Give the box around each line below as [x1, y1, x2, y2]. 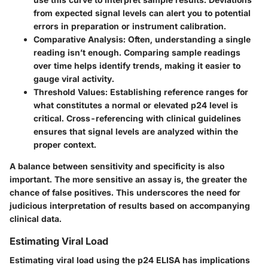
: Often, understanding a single [123, 33, 251, 44]
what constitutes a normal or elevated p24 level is [33, 99, 238, 110]
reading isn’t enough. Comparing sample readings [33, 47, 240, 57]
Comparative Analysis [33, 33, 123, 44]
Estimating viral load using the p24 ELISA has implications [10, 254, 250, 265]
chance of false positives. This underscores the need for [10, 187, 240, 197]
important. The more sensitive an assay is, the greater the [10, 173, 247, 184]
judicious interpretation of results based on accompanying [10, 200, 250, 211]
